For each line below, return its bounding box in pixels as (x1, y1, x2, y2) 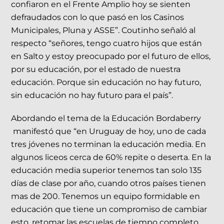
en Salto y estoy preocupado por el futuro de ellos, (11, 51, 211, 61)
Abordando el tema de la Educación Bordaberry (11, 113, 201, 123)
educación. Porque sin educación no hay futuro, (11, 77, 203, 87)
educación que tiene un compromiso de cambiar (11, 204, 207, 214)
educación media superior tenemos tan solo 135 (11, 165, 202, 175)
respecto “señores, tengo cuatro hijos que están (11, 38, 202, 48)
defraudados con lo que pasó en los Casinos (11, 12, 184, 22)
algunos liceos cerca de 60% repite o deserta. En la (11, 152, 211, 162)
